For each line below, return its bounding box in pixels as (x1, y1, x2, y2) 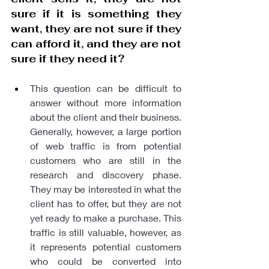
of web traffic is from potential (30, 139, 181, 151)
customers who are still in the (30, 154, 181, 166)
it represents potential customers (30, 240, 181, 252)
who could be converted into (30, 255, 181, 267)
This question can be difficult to (30, 82, 181, 94)
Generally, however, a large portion (30, 125, 181, 137)
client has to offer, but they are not (30, 197, 181, 209)
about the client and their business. (30, 110, 181, 122)
